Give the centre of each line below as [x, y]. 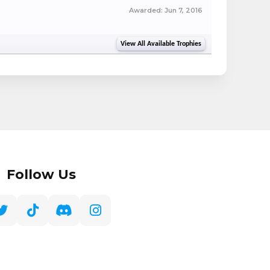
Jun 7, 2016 [184, 10]
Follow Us [39, 174]
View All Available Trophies [161, 44]
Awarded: [147, 10]
